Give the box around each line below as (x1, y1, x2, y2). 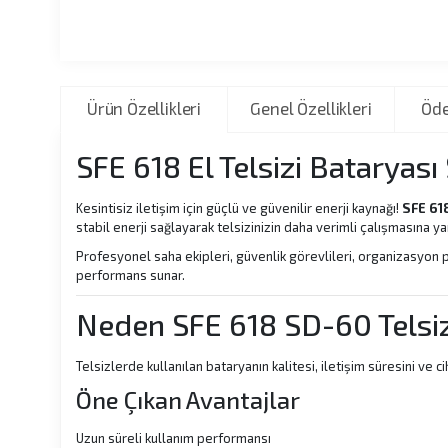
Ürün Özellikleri (86, 98, 202, 118)
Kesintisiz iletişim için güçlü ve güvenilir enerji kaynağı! (76, 200, 402, 216)
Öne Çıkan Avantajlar (76, 385, 300, 414)
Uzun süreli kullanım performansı (76, 430, 271, 446)
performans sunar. (76, 267, 185, 283)
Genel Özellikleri (250, 98, 372, 118)
